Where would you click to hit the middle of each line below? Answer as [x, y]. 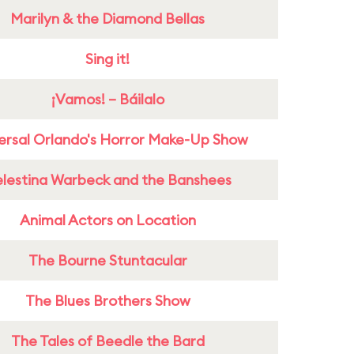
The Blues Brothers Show [107, 301]
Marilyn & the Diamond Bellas [107, 19]
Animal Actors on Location [107, 220]
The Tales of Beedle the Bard [107, 341]
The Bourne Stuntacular [107, 260]
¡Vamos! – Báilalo [107, 99]
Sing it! [107, 59]
